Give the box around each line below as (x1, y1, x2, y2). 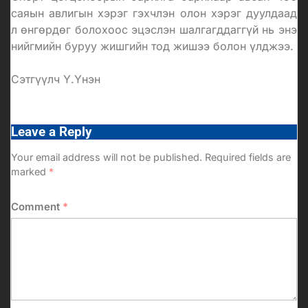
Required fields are (205, 151, 291, 163)
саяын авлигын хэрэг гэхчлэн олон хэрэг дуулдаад (11, 5, 297, 20)
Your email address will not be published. (11, 151, 202, 163)
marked (11, 165, 49, 177)
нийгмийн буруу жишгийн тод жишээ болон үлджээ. (11, 38, 294, 53)
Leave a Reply (11, 124, 92, 140)
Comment (11, 199, 63, 213)
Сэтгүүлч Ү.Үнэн (11, 71, 100, 86)
